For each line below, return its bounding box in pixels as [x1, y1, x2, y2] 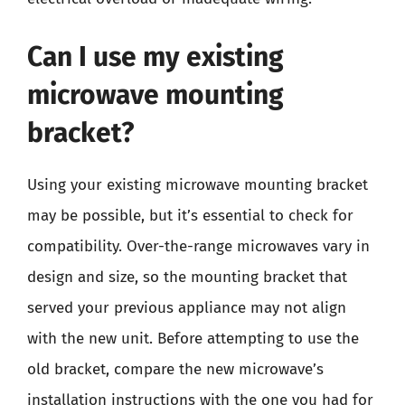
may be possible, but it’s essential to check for [27, 205, 353, 225]
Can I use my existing [27, 40, 284, 73]
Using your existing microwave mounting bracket [27, 174, 368, 194]
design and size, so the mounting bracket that [27, 267, 347, 287]
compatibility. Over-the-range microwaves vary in [27, 236, 370, 256]
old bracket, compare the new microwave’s [27, 359, 324, 379]
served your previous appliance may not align [27, 297, 346, 317]
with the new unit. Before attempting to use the [27, 328, 359, 348]
